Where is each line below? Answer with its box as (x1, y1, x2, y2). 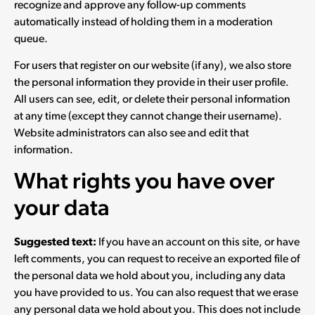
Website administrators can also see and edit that (14, 128, 249, 140)
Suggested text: (14, 236, 98, 248)
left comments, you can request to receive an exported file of (14, 253, 300, 265)
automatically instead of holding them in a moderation (14, 16, 273, 28)
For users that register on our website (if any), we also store (14, 60, 291, 72)
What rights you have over (14, 171, 275, 194)
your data (14, 198, 110, 221)
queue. (14, 33, 48, 45)
